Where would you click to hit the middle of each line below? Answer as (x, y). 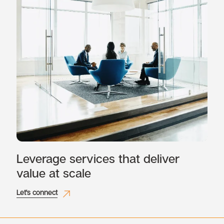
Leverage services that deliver (98, 158)
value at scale (53, 172)
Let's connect (37, 192)
